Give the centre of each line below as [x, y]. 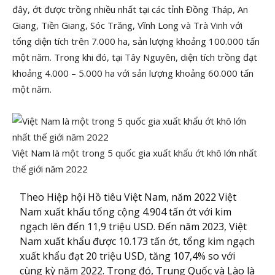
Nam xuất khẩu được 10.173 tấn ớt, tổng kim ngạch [137, 241]
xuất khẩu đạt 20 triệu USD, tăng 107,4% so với [128, 256]
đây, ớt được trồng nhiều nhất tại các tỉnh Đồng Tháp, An [130, 9]
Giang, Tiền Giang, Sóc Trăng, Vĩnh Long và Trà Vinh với [127, 25]
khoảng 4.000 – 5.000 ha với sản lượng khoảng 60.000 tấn [133, 73]
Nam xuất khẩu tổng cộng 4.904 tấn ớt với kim [126, 212]
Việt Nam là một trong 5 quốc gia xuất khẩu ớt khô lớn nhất [135, 153]
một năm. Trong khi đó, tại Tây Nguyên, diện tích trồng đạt [135, 57]
